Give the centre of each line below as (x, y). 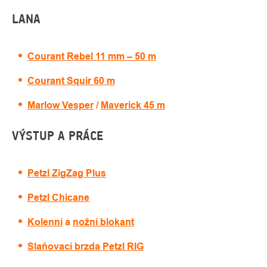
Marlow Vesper (60, 105)
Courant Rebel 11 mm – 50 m (92, 57)
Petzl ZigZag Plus (67, 173)
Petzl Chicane (58, 198)
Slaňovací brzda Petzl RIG (86, 247)
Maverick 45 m (133, 105)
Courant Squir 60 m (71, 81)
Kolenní (45, 222)
